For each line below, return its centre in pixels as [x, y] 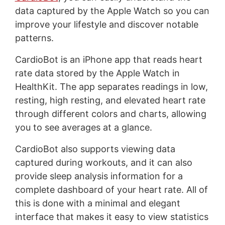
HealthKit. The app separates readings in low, [111, 86]
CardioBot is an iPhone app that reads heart [108, 59]
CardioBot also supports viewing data [95, 149]
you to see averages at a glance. [83, 127]
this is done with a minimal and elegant [97, 203]
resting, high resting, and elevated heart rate [110, 100]
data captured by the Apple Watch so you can [112, 11]
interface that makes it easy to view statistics [111, 216]
